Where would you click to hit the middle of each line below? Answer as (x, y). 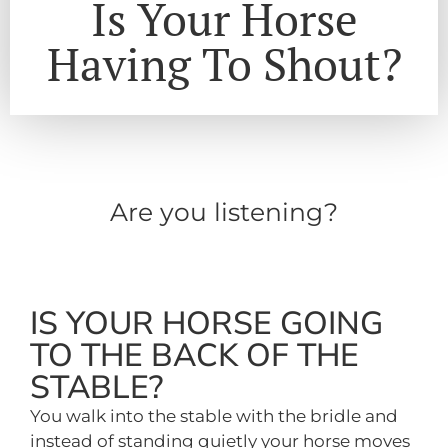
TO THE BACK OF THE (194, 355)
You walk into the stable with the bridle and (214, 415)
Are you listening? (224, 211)
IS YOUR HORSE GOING (206, 323)
